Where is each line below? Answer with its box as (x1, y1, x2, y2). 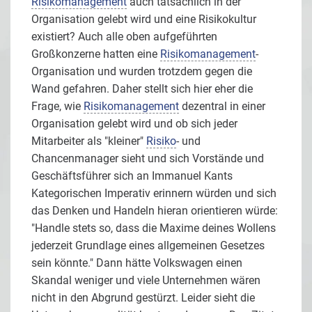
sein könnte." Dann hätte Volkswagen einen (31, 256, 242, 270)
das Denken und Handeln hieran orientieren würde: (31, 204, 278, 218)
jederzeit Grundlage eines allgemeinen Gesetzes (31, 239, 265, 253)
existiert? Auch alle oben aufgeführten (31, 30, 217, 44)
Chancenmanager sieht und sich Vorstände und (31, 152, 264, 166)
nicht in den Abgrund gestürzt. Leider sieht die (31, 291, 255, 305)
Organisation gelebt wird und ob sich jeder (31, 117, 237, 131)
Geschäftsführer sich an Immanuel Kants (31, 169, 233, 183)
